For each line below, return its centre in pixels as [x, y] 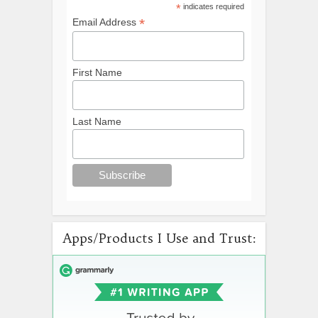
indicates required [212, 7]
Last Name [97, 121]
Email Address [105, 22]
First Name [97, 73]
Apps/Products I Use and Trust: [159, 238]
